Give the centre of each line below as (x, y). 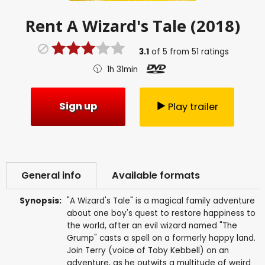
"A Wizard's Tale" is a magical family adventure (161, 201)
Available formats (156, 176)
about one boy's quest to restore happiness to (161, 213)
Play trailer (193, 106)
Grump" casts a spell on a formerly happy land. (161, 238)
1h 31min (122, 69)
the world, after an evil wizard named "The (152, 225)
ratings (214, 51)
